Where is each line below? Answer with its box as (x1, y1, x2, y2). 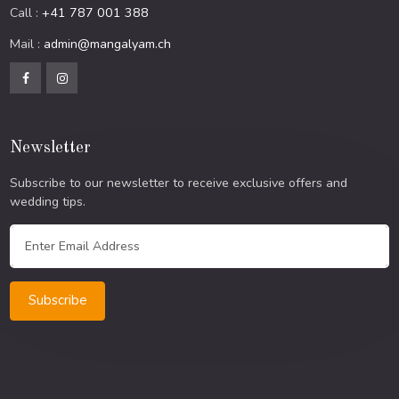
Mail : (10, 36, 45, 53)
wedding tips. (10, 193, 86, 211)
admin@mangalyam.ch (44, 36, 172, 53)
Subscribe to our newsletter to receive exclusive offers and (10, 175, 348, 192)
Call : (10, 4, 43, 22)
